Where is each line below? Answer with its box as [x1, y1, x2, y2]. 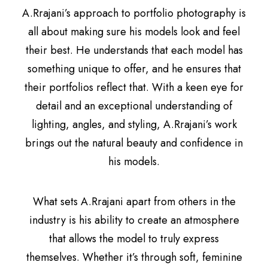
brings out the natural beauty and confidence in [25, 135, 243, 151]
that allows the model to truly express [49, 231, 219, 246]
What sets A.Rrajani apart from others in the [32, 194, 236, 209]
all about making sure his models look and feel [28, 24, 240, 39]
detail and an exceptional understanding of [36, 98, 232, 114]
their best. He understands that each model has [25, 42, 243, 58]
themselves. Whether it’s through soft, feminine [26, 249, 242, 265]
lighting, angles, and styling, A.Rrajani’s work [31, 117, 237, 132]
